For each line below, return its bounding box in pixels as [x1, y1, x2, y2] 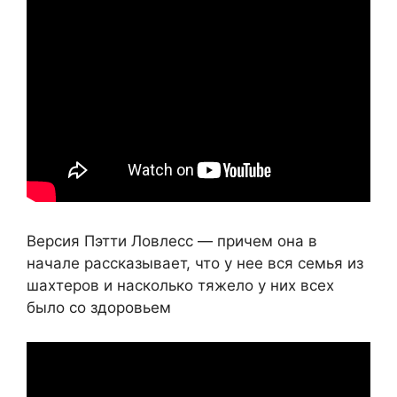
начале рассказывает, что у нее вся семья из [27, 254, 363, 272]
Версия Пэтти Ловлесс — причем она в [27, 232, 317, 250]
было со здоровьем [27, 299, 171, 316]
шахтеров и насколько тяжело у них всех [27, 276, 334, 294]
